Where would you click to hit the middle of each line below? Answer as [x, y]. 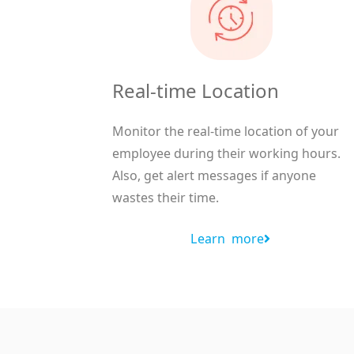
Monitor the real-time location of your [226, 132]
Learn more [228, 239]
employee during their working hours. [226, 154]
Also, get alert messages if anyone [214, 176]
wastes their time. [166, 198]
